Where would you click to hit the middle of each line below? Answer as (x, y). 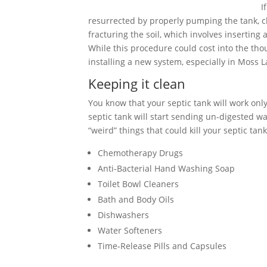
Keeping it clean (137, 83)
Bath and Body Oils (136, 199)
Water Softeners (130, 230)
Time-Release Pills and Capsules (162, 246)
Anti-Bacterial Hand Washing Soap (166, 168)
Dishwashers (123, 215)
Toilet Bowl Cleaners (138, 184)
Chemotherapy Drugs (140, 153)
